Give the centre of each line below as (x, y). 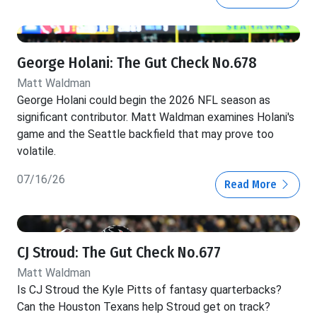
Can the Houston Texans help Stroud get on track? (144, 307)
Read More (252, 185)
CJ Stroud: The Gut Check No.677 (119, 253)
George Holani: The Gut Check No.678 (137, 63)
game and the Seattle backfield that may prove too (145, 134)
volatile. (36, 151)
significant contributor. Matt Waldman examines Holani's (156, 117)
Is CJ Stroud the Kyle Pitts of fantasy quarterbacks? (149, 290)
